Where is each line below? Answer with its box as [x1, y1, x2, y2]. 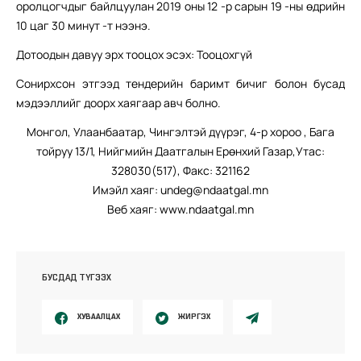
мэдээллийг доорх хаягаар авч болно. [16, 95, 221, 111]
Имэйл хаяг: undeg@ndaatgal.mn [93, 182, 268, 198]
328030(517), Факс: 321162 [111, 163, 250, 179]
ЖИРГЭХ [178, 311, 210, 322]
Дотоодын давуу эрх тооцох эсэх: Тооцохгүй [16, 47, 252, 63]
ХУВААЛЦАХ [77, 311, 120, 322]
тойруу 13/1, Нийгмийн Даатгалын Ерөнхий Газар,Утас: [36, 143, 325, 160]
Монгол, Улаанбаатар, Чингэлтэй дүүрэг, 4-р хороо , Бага [27, 124, 334, 140]
